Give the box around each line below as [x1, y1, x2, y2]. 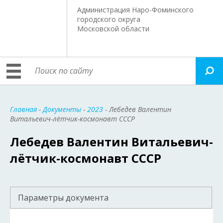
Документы [43, 105, 81, 114]
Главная [10, 105, 37, 114]
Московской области [77, 24, 150, 33]
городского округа [77, 14, 141, 24]
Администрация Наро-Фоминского [77, 5, 194, 14]
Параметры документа [18, 192, 109, 203]
